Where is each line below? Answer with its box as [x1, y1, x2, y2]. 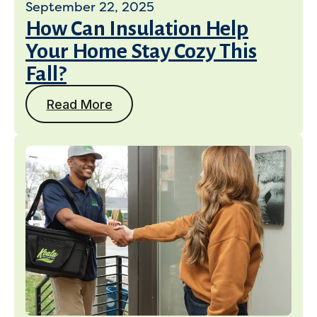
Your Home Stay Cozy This [25, 40, 257, 62]
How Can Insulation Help [25, 17, 248, 40]
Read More [46, 96, 113, 112]
